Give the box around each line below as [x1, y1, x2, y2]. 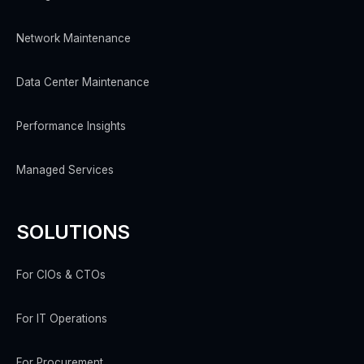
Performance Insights [16, 119, 126, 133]
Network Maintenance [16, 32, 131, 45]
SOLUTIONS [16, 219, 131, 244]
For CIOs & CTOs [16, 268, 106, 282]
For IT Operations [16, 312, 107, 326]
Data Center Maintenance [16, 76, 149, 89]
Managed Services [16, 163, 114, 177]
